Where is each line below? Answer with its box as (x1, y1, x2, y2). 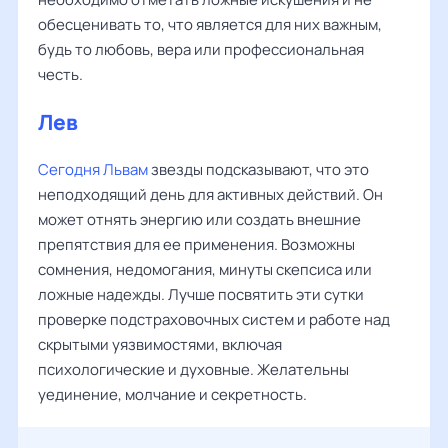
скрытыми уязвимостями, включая (38, 334, 282, 355)
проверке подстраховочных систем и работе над (38, 309, 390, 330)
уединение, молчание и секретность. (38, 384, 307, 405)
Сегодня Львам (38, 159, 148, 180)
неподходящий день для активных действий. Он (38, 184, 383, 205)
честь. (38, 64, 83, 85)
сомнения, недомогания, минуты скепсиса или (38, 259, 372, 280)
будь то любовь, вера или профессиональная (38, 39, 364, 60)
